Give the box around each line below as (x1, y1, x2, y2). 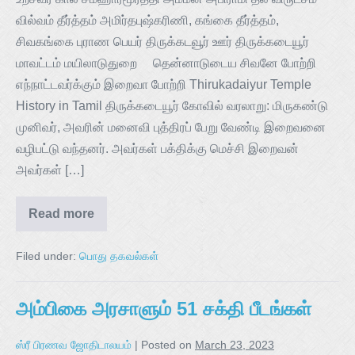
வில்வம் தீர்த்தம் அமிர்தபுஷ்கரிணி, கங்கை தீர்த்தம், (16, 13, 279, 27)
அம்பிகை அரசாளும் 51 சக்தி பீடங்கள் (16, 297, 311, 319)
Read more (29, 206, 94, 220)
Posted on (141, 338, 192, 351)
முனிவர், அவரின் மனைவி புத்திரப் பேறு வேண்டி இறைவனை (16, 120, 326, 134)
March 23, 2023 (195, 338, 274, 351)
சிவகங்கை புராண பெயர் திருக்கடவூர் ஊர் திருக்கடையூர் (16, 34, 309, 48)
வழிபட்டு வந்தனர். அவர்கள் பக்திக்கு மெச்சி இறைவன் (16, 141, 299, 155)
